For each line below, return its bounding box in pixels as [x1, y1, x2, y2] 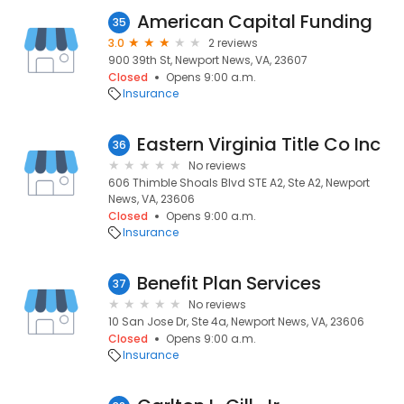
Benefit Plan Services [137, 271, 321, 296]
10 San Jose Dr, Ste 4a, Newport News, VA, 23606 [108, 314, 364, 329]
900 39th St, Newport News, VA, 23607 [108, 52, 308, 68]
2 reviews [208, 35, 258, 50]
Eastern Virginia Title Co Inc [137, 132, 381, 157]
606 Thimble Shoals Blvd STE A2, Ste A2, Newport [108, 175, 370, 190]
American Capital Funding [137, 9, 372, 34]
